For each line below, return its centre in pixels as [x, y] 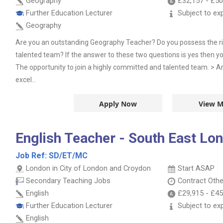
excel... [26, 80]
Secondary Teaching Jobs [68, 181]
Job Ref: [32, 156]
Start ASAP [196, 168]
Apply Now [118, 104]
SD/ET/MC [68, 156]
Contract [193, 181]
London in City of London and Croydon [88, 168]
